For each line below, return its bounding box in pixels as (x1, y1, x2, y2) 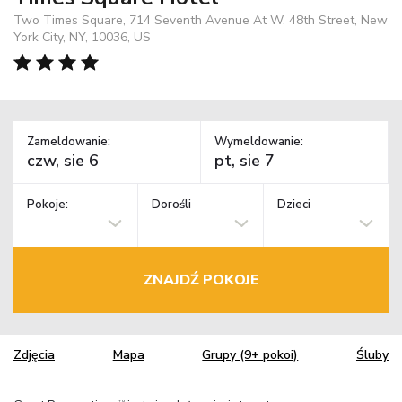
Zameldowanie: (27, 133, 110, 150)
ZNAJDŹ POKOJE (144, 269, 258, 290)
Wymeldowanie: (214, 133, 303, 150)
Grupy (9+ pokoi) (202, 346, 299, 364)
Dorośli (152, 197, 192, 214)
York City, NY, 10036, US (13, 28, 151, 46)
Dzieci (276, 197, 310, 214)
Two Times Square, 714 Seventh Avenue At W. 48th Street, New (13, 11, 388, 29)
